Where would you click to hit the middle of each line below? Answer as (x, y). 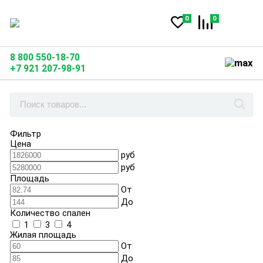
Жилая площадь (43, 235)
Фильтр (25, 134)
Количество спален (50, 213)
